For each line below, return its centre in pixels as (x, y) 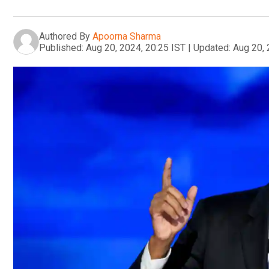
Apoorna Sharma (127, 36)
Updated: (212, 47)
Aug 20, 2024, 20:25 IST (136, 47)
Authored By (65, 36)
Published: (61, 47)
